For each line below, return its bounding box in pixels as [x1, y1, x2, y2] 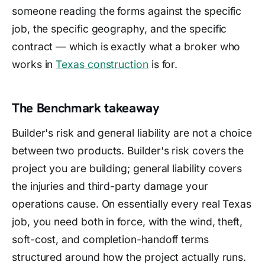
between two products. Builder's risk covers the [12, 144, 244, 157]
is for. [148, 57, 178, 70]
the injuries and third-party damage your [12, 179, 208, 192]
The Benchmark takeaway [12, 99, 160, 117]
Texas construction [56, 57, 148, 70]
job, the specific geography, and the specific [12, 22, 227, 35]
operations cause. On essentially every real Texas [12, 197, 252, 210]
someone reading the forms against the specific [12, 4, 242, 17]
